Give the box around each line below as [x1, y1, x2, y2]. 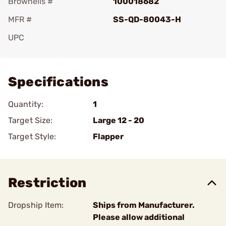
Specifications [8, 74, 108, 90]
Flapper [93, 132, 124, 141]
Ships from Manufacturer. [93, 200, 195, 210]
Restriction [8, 175, 87, 191]
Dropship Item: [8, 200, 64, 210]
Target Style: [8, 132, 56, 141]
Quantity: [8, 99, 43, 109]
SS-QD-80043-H [113, 15, 181, 24]
